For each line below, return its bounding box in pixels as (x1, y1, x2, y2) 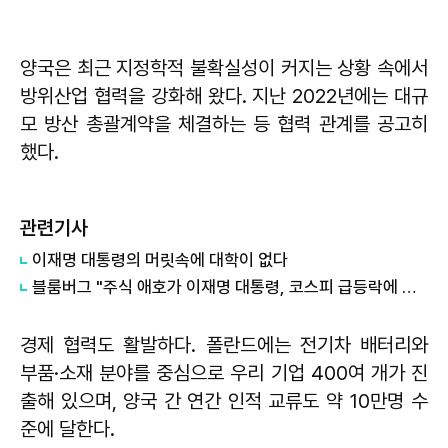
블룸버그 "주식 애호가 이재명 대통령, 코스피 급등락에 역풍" (402, 277, 416, 298)
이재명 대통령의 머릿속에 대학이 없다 (32, 250, 288, 271)
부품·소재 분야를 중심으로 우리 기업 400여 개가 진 (20, 361, 428, 386)
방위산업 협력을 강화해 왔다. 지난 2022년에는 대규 (20, 84, 428, 109)
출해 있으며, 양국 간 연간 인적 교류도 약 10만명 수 (20, 389, 428, 414)
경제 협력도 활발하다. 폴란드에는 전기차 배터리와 (20, 333, 428, 358)
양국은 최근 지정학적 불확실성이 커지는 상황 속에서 (20, 56, 428, 81)
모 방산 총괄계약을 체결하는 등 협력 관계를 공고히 (20, 112, 428, 137)
